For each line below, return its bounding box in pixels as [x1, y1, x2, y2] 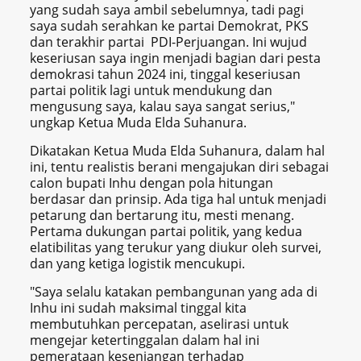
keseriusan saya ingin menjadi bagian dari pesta [30, 49, 322, 68]
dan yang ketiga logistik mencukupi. [30, 255, 246, 273]
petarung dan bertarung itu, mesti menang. [30, 206, 295, 225]
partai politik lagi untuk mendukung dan [30, 81, 273, 100]
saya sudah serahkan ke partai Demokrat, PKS [30, 17, 309, 35]
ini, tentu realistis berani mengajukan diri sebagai [30, 158, 330, 176]
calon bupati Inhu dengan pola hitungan [30, 174, 274, 193]
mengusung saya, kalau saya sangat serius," [30, 98, 296, 116]
